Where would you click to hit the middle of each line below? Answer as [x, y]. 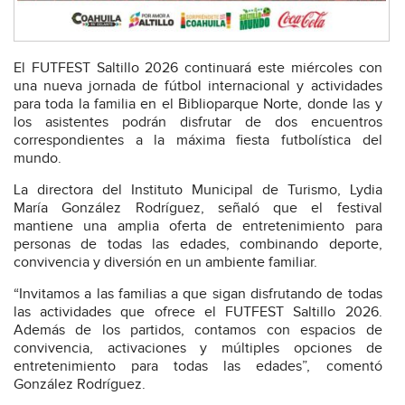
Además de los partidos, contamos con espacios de [198, 331]
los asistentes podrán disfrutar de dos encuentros [198, 123]
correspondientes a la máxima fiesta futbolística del [198, 141]
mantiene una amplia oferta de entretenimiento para [198, 227]
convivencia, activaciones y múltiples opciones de [198, 349]
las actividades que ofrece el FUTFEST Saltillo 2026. [198, 313]
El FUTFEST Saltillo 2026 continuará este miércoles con [198, 69]
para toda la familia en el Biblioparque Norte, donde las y [198, 105]
